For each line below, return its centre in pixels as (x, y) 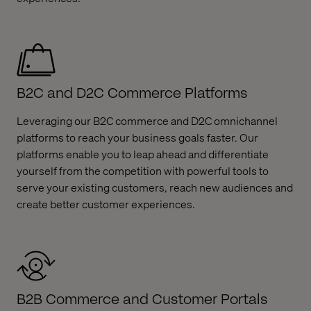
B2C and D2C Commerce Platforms (132, 93)
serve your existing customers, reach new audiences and (155, 187)
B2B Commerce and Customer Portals (142, 299)
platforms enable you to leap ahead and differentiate (143, 154)
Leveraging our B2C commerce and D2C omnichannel (147, 120)
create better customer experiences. (106, 204)
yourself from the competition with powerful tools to (143, 170)
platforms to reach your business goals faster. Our (137, 137)
